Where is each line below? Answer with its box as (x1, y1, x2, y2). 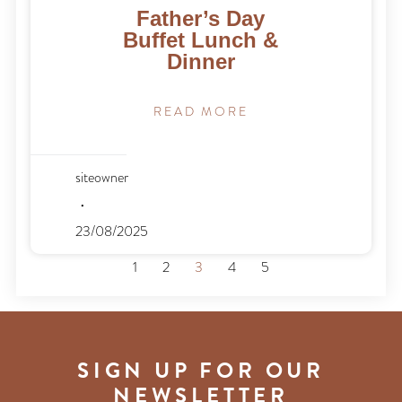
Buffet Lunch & (123, 28, 279, 53)
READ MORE (153, 103, 249, 121)
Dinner (166, 49, 235, 74)
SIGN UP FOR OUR (76, 354, 325, 387)
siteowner (75, 168, 129, 188)
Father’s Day (136, 6, 266, 31)
